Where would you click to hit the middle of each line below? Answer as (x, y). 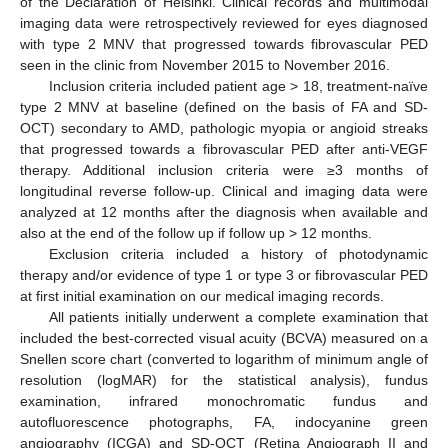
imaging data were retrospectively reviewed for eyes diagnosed (224, 23)
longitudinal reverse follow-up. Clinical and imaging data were (224, 191)
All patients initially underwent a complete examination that (238, 317)
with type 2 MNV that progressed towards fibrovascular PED (224, 44)
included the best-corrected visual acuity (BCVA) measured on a (224, 338)
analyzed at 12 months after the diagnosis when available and (224, 212)
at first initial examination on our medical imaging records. (202, 296)
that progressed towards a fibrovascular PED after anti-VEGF (224, 149)
